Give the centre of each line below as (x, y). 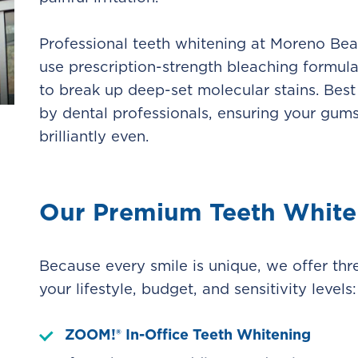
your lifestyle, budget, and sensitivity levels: (198, 288)
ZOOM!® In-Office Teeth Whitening (188, 334)
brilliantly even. (94, 136)
